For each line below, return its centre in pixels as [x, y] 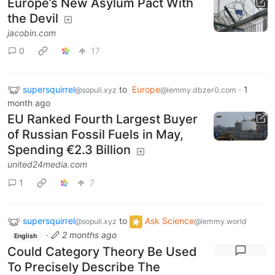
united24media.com [47, 165]
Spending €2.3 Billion [69, 150]
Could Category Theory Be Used [102, 251]
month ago [29, 103]
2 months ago [89, 235]
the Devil [33, 18]
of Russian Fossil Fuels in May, [95, 135]
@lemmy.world [220, 222]
